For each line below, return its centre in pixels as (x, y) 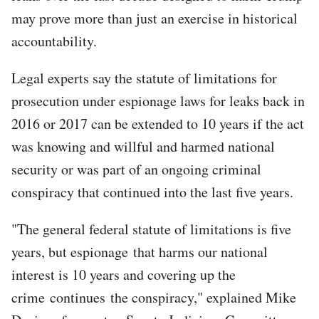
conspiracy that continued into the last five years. (152, 192)
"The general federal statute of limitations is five (151, 229)
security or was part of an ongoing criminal (136, 169)
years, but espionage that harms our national (140, 251)
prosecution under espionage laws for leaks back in (158, 100)
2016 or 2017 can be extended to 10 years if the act (158, 123)
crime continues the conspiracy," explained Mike (154, 297)
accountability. (54, 41)
